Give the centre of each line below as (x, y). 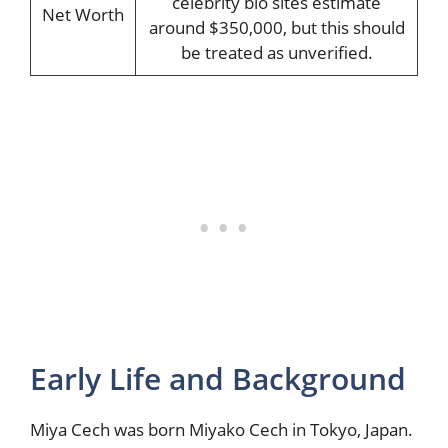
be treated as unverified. (276, 52)
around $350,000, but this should (276, 27)
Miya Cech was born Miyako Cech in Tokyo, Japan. (221, 429)
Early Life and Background (218, 378)
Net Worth (83, 14)
